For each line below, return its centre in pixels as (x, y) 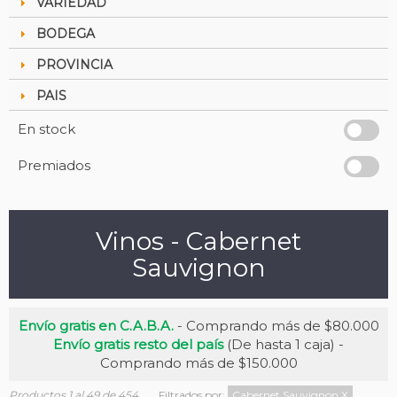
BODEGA (65, 34)
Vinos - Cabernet (198, 241)
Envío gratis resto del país (138, 344)
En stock (47, 129)
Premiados (54, 165)
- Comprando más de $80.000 (276, 326)
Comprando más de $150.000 (198, 363)
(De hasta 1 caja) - (284, 344)
